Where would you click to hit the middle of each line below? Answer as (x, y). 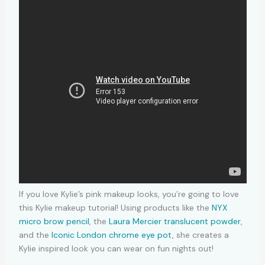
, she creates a (200, 235)
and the (35, 235)
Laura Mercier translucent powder (174, 221)
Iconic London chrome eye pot (112, 235)
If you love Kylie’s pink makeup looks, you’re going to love (129, 194)
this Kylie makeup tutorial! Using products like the (115, 207)
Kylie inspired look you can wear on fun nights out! (116, 248)
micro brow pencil (54, 221)
